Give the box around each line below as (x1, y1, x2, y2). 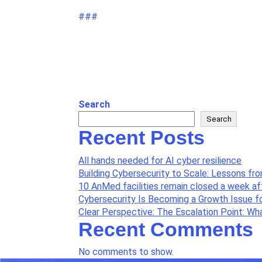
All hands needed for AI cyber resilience (78, 154, 242, 166)
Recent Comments (78, 218, 254, 240)
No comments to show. (78, 246, 174, 258)
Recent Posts (78, 126, 205, 149)
